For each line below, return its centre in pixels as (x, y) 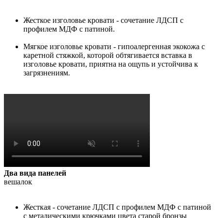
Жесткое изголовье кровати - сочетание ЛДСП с (103, 20)
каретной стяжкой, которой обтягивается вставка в (108, 55)
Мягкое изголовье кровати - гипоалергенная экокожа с (114, 47)
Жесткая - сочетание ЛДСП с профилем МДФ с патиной (117, 207)
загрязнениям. (47, 73)
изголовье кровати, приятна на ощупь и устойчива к (111, 64)
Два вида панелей (35, 173)
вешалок (18, 182)
